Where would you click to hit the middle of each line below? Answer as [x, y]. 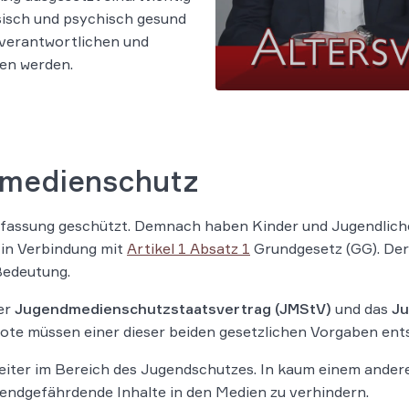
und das [362, 309]
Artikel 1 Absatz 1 [189, 249]
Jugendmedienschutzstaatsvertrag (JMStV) [173, 309]
